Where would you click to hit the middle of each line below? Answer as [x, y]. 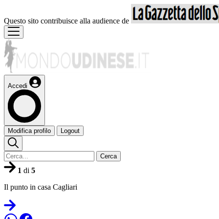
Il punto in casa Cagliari [41, 187]
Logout [70, 131]
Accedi [18, 86]
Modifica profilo [29, 131]
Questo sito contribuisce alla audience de [67, 21]
